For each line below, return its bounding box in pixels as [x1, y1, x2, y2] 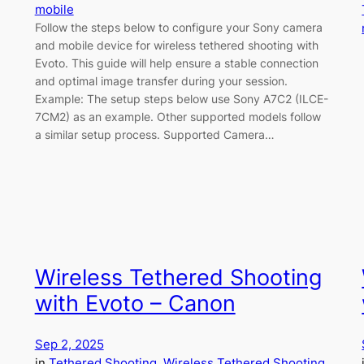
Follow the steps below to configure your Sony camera [34, 20, 323, 35]
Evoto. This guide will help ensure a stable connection [34, 56, 318, 71]
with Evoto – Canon [34, 289, 236, 317]
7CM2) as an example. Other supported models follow [34, 110, 321, 124]
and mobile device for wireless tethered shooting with [34, 38, 318, 53]
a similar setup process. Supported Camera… [34, 128, 275, 142]
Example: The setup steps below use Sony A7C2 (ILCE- [34, 92, 328, 106]
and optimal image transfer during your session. [34, 74, 288, 89]
